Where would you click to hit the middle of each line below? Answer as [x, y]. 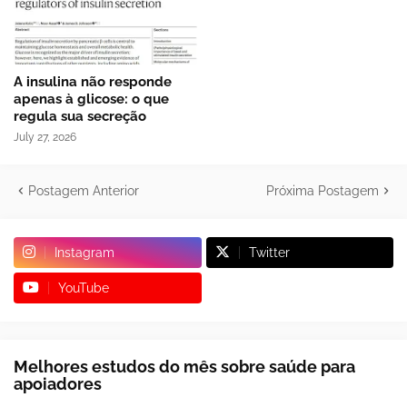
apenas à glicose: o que [91, 99]
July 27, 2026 [45, 137]
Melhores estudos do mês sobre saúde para [184, 366]
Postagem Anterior [84, 190]
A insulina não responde [93, 81]
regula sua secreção [80, 116]
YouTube [84, 288]
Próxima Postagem [323, 190]
